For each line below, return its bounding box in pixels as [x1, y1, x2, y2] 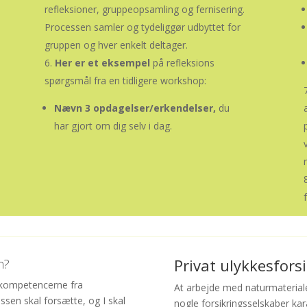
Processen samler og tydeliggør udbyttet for [44, 21, 241, 34]
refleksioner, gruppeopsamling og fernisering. [44, 3, 245, 16]
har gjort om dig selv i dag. [53, 119, 175, 133]
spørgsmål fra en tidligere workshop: [44, 74, 206, 88]
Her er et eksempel [54, 56, 153, 70]
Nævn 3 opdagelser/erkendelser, [53, 101, 216, 115]
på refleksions [152, 56, 217, 70]
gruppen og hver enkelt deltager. [44, 38, 188, 52]
